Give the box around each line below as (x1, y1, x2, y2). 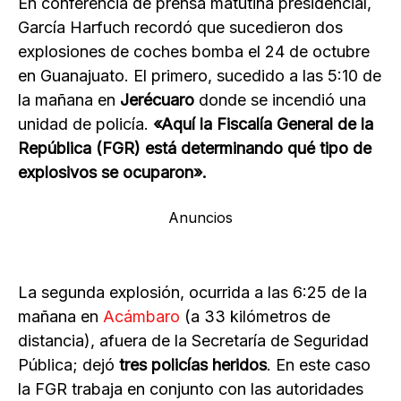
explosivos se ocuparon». (18, 163, 207, 183)
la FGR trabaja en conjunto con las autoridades (18, 380, 363, 399)
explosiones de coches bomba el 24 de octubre (18, 42, 370, 62)
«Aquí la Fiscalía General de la (149, 115, 373, 134)
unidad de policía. (18, 115, 149, 134)
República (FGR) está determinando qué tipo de (18, 139, 371, 158)
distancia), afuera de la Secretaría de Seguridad (18, 331, 369, 351)
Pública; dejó (18, 355, 119, 375)
